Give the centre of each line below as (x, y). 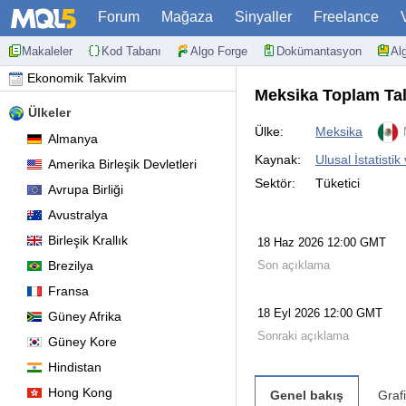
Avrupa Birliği (86, 189)
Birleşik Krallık (88, 240)
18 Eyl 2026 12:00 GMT (320, 313)
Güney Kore (82, 342)
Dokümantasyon (319, 51)
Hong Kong (80, 392)
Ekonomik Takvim (77, 78)
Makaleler (47, 51)
